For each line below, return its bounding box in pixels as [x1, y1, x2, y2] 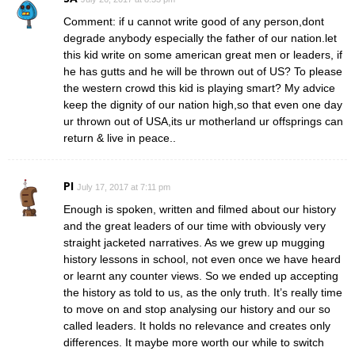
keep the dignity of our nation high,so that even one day [63, 97, 342, 111]
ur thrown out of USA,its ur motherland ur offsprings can [63, 114, 343, 128]
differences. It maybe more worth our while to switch [63, 335, 324, 349]
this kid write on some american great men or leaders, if [63, 48, 342, 61]
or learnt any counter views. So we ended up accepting [63, 269, 338, 282]
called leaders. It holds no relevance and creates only [63, 319, 330, 332]
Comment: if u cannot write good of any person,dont [63, 14, 324, 28]
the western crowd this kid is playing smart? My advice [63, 81, 335, 94]
